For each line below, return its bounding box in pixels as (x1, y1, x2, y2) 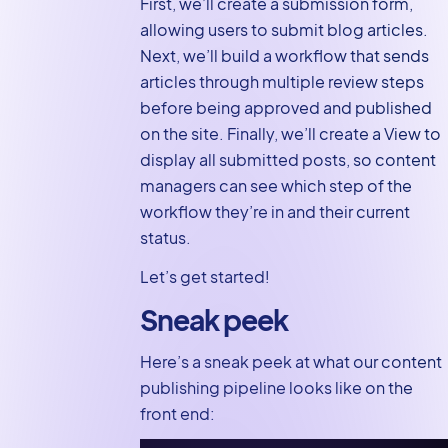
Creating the (5, 37, 100, 59)
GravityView (5, 339, 96, 361)
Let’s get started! (139, 265, 270, 287)
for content (5, 287, 91, 309)
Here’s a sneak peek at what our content (139, 350, 442, 372)
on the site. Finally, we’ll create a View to (139, 123, 441, 145)
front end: (139, 402, 215, 424)
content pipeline (5, 261, 132, 283)
